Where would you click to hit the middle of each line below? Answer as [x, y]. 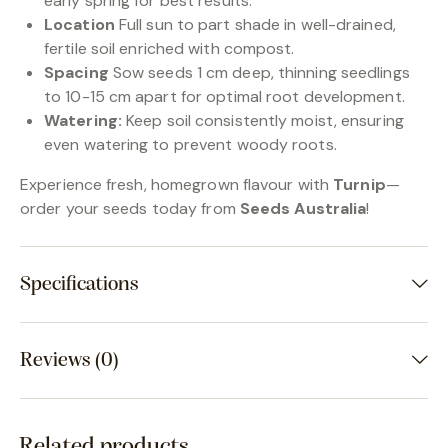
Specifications [79, 285]
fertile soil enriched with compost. [169, 49]
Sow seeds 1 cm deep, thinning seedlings [259, 73]
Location [79, 25]
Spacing [76, 73]
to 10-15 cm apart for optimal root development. [224, 97]
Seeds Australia [303, 209]
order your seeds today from [130, 209]
